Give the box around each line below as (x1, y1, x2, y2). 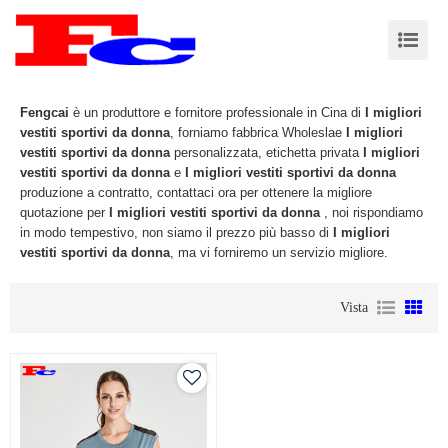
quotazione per (20, 205, 109, 220)
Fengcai (20, 105, 69, 120)
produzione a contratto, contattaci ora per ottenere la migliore (20, 185, 372, 200)
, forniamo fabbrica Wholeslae (170, 125, 346, 140)
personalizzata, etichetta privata (170, 145, 363, 160)
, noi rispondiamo (320, 205, 423, 220)
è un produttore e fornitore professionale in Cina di (69, 105, 365, 120)
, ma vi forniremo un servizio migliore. (170, 245, 388, 260)
